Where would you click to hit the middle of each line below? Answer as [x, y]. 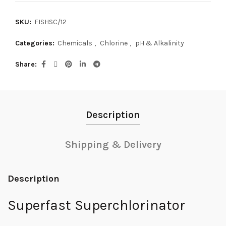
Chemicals [75, 43]
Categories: [36, 43]
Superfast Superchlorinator [96, 205]
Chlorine [114, 43]
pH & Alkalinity [160, 43]
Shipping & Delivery [113, 145]
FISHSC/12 [50, 22]
